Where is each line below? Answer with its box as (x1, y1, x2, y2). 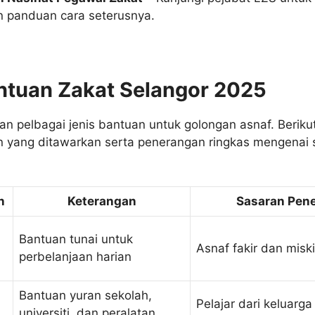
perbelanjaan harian (19, 250, 131, 264)
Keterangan (67, 194, 136, 209)
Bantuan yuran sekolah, (19, 288, 152, 303)
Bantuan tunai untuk (19, 232, 133, 247)
